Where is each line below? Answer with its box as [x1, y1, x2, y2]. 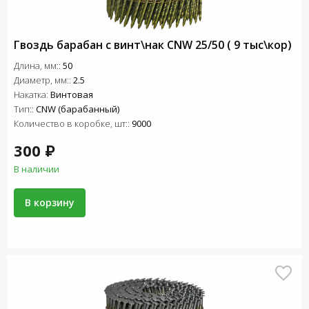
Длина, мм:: [14, 59, 63, 72]
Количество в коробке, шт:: [14, 117, 132, 130]
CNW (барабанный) [36, 103, 119, 115]
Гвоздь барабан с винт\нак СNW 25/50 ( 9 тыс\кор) [14, 37, 292, 52]
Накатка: [14, 88, 50, 101]
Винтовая [50, 88, 93, 101]
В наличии [14, 163, 59, 175]
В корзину [25, 196, 74, 209]
